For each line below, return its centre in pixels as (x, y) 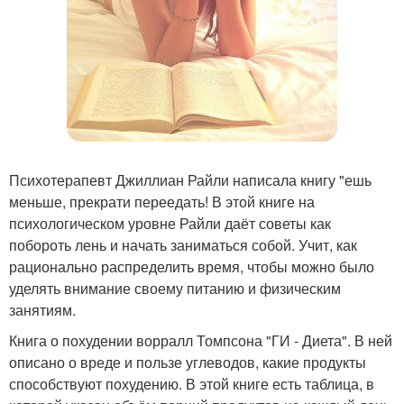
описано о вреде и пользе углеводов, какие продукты (188, 363)
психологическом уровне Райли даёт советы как (170, 224)
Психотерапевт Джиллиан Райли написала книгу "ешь (190, 180)
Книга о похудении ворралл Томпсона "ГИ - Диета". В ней (201, 341)
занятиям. (42, 310)
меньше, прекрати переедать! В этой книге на (162, 202)
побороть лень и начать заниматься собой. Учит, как (183, 245)
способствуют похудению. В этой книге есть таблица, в (192, 384)
